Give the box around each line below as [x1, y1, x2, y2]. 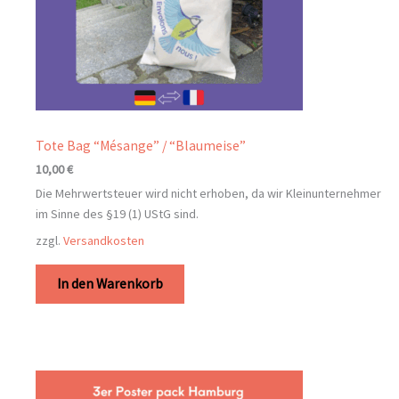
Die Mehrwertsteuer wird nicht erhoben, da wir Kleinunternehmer [36, 185, 381, 202]
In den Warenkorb [57, 275, 163, 293]
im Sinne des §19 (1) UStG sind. [36, 206, 199, 223]
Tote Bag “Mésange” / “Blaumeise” [36, 137, 246, 155]
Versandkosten [63, 232, 144, 249]
